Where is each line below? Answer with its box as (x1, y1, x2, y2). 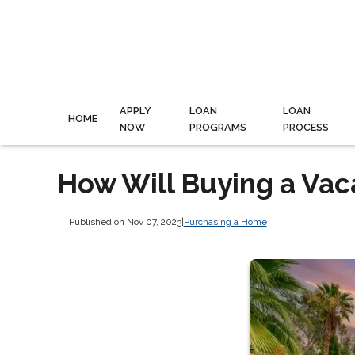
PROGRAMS (189, 120, 246, 133)
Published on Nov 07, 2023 (68, 216, 181, 227)
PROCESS (282, 120, 329, 133)
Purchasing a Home (183, 216, 267, 227)
